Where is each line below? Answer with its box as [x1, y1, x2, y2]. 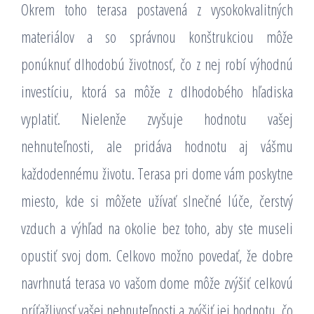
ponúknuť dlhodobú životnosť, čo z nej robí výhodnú [21, 53, 293, 74]
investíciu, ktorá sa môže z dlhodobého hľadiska [21, 81, 293, 102]
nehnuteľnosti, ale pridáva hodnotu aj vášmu [21, 135, 293, 156]
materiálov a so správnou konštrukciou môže [21, 26, 293, 47]
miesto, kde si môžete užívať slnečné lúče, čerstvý [21, 190, 293, 211]
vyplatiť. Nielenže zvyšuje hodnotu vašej [21, 108, 293, 129]
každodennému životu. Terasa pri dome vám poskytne [21, 163, 293, 184]
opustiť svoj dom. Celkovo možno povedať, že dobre [21, 245, 293, 266]
